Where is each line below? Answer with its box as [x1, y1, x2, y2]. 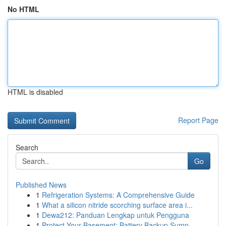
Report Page [178, 115, 218, 125]
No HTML [8, 4, 39, 14]
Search [16, 142, 38, 152]
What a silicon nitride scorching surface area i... [42, 200, 193, 210]
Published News [16, 180, 67, 190]
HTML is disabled [8, 87, 63, 97]
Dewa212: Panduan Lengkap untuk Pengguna [42, 210, 189, 220]
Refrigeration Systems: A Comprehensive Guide [42, 190, 195, 200]
